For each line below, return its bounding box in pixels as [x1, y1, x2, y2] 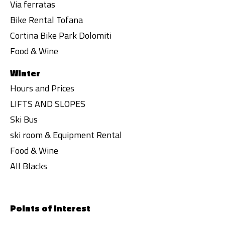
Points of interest [10, 201, 90, 215]
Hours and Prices [10, 81, 74, 95]
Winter [10, 66, 40, 80]
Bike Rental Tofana [10, 13, 83, 27]
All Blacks [10, 159, 47, 173]
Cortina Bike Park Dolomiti [10, 29, 111, 42]
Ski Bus [10, 113, 38, 126]
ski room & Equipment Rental [10, 128, 122, 142]
